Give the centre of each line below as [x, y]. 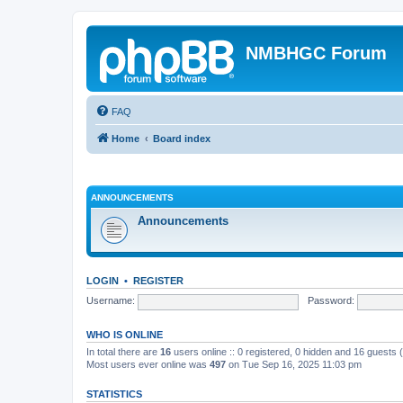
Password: [331, 301]
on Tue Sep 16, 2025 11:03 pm [294, 364]
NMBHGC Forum [316, 53]
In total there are [123, 351]
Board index [182, 139]
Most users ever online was [148, 364]
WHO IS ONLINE [125, 334]
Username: [111, 301]
